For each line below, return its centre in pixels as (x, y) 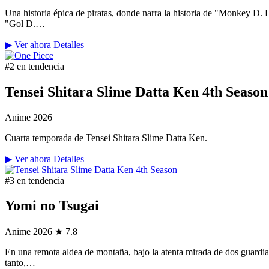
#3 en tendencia (35, 180)
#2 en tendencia (35, 66)
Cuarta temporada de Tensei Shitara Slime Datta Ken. (106, 138)
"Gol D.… (25, 23)
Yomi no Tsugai (52, 206)
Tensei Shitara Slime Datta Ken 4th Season (136, 92)
